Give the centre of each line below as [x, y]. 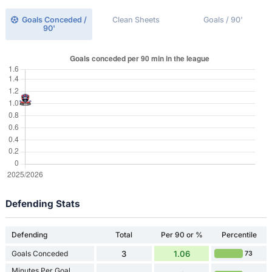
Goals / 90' [223, 19]
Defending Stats [42, 203]
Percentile [239, 235]
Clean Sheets [136, 19]
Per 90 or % [182, 235]
